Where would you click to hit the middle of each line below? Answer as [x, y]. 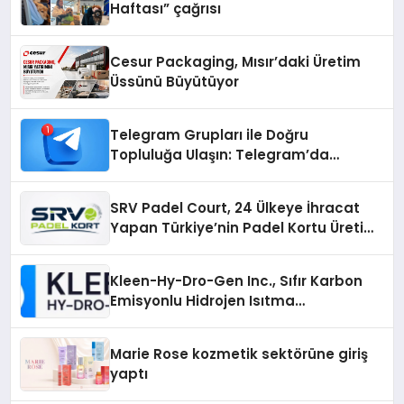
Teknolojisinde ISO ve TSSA [207, 321]
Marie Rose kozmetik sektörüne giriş [239, 354]
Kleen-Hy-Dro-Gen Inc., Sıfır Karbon [237, 281]
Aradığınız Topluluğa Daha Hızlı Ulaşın [244, 174]
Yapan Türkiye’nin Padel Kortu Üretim [244, 228]
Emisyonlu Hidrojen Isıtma [203, 301]
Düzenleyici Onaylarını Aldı [205, 340]
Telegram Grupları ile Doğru [210, 135]
